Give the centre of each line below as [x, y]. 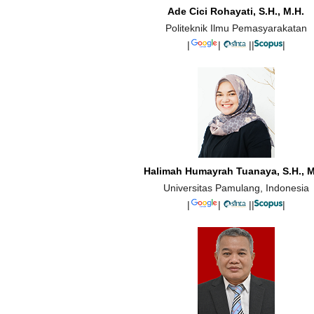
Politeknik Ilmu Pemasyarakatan [236, 28]
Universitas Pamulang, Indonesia [236, 188]
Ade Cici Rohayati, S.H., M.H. [236, 12]
